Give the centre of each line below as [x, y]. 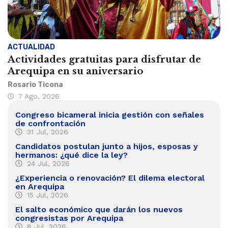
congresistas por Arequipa [69, 218]
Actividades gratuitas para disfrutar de [104, 59]
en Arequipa [40, 186]
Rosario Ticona [35, 84]
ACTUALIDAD [31, 47]
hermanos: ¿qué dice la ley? [72, 155]
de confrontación [50, 123]
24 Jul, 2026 [48, 163]
